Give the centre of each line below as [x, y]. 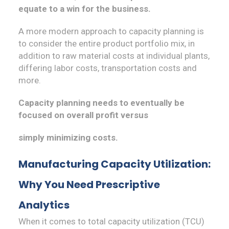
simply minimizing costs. [68, 138]
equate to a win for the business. [85, 9]
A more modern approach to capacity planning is [111, 31]
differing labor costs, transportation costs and [108, 68]
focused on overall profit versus [83, 115]
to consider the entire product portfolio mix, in [107, 44]
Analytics [44, 205]
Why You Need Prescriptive [89, 185]
